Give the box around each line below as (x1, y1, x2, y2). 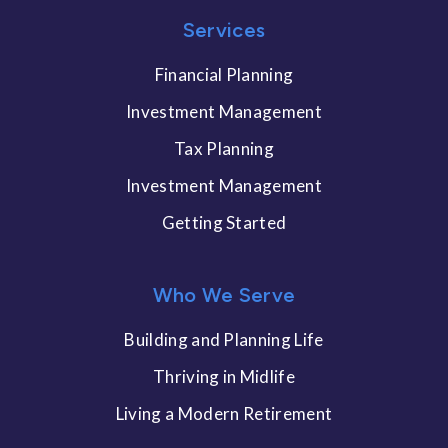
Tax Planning (174, 137, 274, 159)
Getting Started (161, 211, 287, 233)
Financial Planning (154, 63, 294, 85)
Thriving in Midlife (152, 365, 296, 387)
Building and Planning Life (124, 328, 324, 350)
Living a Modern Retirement (115, 402, 333, 424)
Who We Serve (152, 282, 296, 307)
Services (182, 17, 266, 42)
